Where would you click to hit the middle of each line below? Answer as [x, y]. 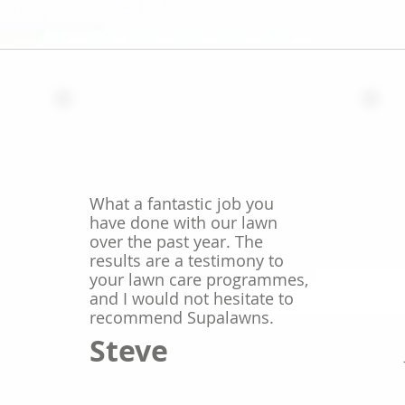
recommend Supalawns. [182, 317]
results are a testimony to [187, 260]
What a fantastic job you [182, 203]
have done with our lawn [184, 222]
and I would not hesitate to [192, 298]
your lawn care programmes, [199, 279]
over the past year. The [176, 241]
